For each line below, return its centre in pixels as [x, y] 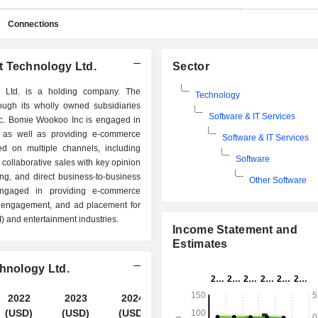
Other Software [278, 180]
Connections [33, 24]
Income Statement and [235, 230]
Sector [191, 66]
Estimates [200, 244]
